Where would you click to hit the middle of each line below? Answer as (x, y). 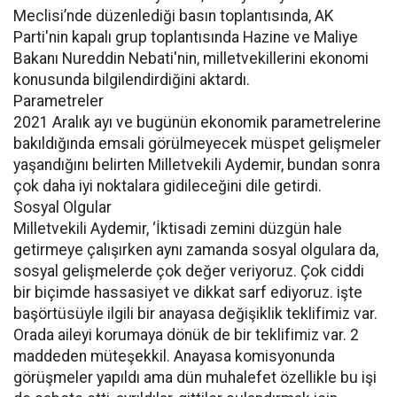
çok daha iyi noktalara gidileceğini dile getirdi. (167, 186)
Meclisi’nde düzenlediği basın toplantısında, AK (174, 16)
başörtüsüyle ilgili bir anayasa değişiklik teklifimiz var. (195, 314)
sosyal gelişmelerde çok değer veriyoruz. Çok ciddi (189, 271)
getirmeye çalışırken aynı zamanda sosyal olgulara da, (196, 250)
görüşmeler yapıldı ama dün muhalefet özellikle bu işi (195, 378)
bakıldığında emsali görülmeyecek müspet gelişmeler (197, 144)
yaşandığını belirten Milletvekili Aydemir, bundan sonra (197, 165)
